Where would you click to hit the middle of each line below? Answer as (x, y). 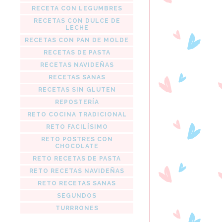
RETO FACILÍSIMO (77, 127)
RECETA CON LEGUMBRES (77, 8)
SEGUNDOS (77, 195)
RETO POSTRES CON (77, 139)
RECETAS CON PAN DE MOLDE (77, 40)
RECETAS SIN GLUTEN (77, 89)
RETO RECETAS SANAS (77, 183)
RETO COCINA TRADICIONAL (77, 114)
